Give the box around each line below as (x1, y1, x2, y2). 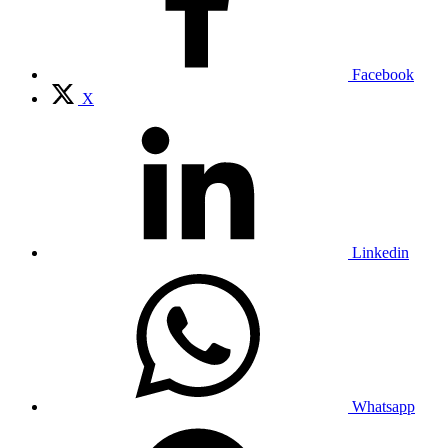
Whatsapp (352, 398, 415, 416)
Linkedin (352, 244, 409, 262)
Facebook (352, 66, 414, 84)
